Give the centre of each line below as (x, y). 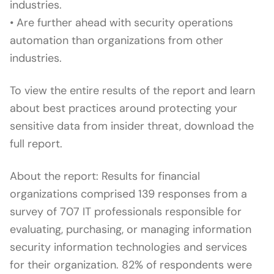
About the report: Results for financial (105, 176)
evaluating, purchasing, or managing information (131, 229)
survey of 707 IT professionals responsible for (126, 212)
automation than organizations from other (117, 40)
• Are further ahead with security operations (121, 23)
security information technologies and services (128, 247)
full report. (36, 144)
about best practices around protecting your (124, 108)
